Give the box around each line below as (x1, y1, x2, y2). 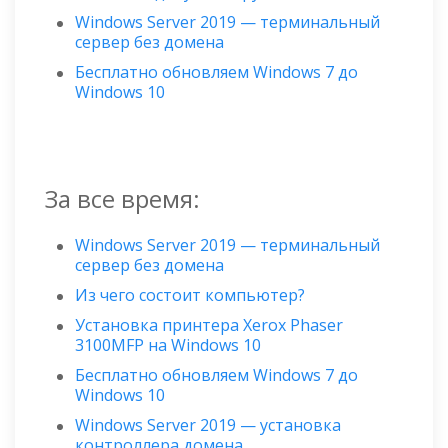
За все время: (45, 181, 200, 215)
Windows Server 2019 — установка (75, 413, 341, 436)
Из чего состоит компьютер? (75, 283, 305, 306)
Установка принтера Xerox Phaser (75, 313, 343, 336)
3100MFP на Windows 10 (75, 333, 261, 356)
